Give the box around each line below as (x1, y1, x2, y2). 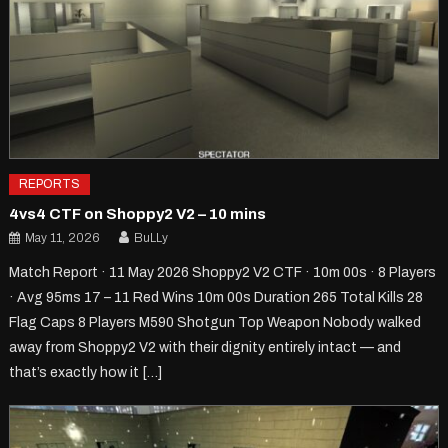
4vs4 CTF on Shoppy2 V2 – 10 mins (9, 205, 267, 222)
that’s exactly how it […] (9, 364, 163, 380)
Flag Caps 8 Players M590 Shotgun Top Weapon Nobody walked (9, 314, 422, 330)
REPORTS (19, 176, 81, 191)
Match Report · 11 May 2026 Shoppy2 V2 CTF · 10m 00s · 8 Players (9, 264, 437, 280)
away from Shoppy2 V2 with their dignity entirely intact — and (9, 339, 402, 355)
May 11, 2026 (25, 230, 100, 245)
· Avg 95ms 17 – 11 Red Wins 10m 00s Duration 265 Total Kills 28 (9, 289, 424, 305)
